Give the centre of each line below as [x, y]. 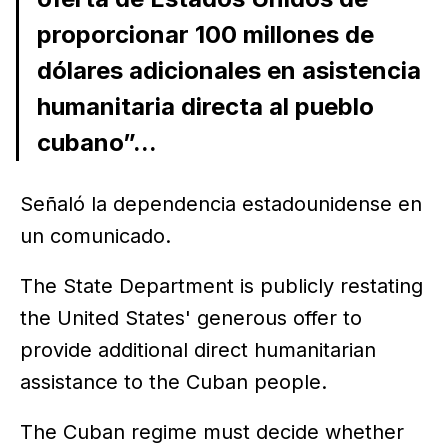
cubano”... [96, 142]
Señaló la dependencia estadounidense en [221, 203]
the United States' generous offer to [191, 317]
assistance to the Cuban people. [173, 381]
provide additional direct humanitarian [198, 349]
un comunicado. [95, 235]
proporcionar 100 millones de [205, 34]
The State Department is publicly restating [221, 285]
